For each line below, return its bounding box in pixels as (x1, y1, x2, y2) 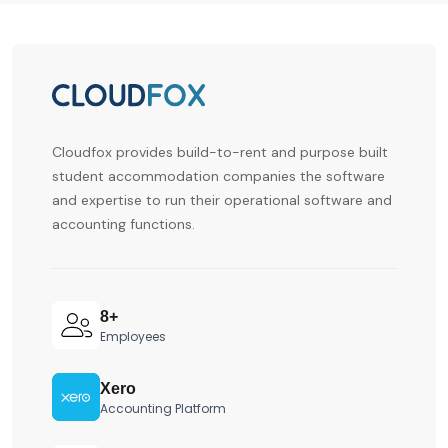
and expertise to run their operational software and (52, 190, 392, 209)
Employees (100, 327, 166, 345)
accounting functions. (52, 214, 195, 233)
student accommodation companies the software (52, 166, 385, 185)
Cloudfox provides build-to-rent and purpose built (52, 142, 388, 161)
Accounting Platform (100, 399, 226, 417)
